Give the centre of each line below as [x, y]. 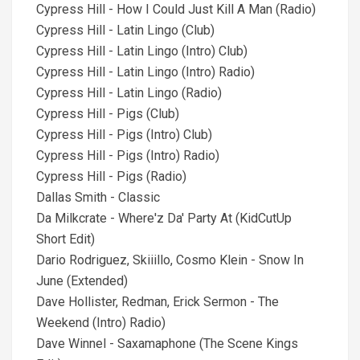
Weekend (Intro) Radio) [101, 323]
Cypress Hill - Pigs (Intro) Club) [124, 135]
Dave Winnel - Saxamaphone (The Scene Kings [167, 344]
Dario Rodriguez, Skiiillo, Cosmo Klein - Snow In [170, 260]
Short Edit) [65, 239]
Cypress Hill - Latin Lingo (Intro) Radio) [145, 72]
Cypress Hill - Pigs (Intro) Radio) [128, 155]
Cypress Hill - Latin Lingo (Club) [125, 30]
